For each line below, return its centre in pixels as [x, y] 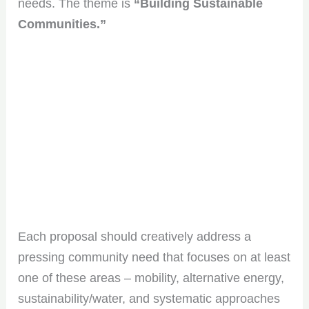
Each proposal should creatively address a [135, 237]
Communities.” [62, 24]
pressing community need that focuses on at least [154, 258]
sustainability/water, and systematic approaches [149, 299]
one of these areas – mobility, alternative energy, [151, 278]
